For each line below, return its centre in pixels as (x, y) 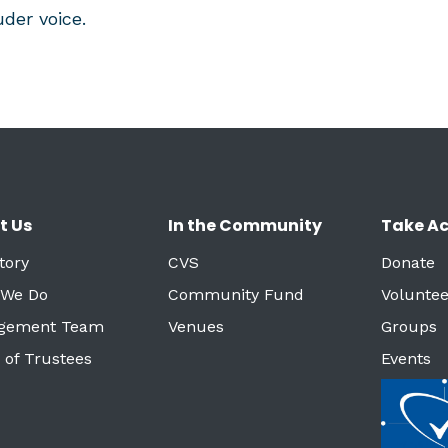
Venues (195, 326)
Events (406, 358)
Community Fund (235, 294)
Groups (409, 326)
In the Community (244, 225)
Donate (408, 262)
